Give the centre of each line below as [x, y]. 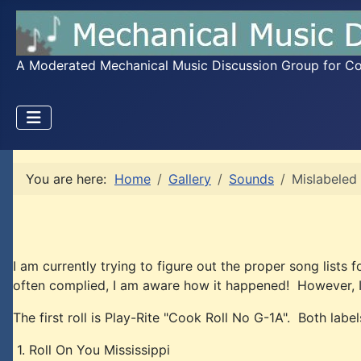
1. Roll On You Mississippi [91, 350]
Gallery [190, 179]
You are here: [70, 179]
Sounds [251, 179]
